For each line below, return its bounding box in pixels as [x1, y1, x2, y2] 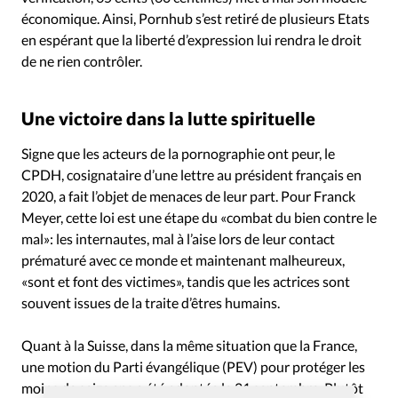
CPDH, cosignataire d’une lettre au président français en [21, 166, 362, 184]
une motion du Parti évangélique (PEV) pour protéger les [21, 358, 365, 376]
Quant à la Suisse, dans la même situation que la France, [21, 337, 357, 354]
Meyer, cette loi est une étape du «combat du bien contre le [21, 209, 377, 227]
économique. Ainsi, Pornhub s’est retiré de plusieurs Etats [21, 10, 370, 28]
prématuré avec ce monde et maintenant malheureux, [21, 251, 345, 269]
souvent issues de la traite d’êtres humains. [21, 294, 280, 312]
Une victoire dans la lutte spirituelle [21, 107, 315, 130]
